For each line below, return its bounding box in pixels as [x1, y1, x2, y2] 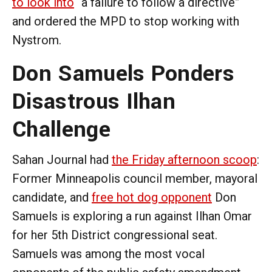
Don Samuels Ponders [12, 57, 235, 89]
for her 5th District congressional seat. [12, 227, 217, 242]
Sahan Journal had [12, 152, 112, 167]
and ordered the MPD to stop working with [12, 13, 239, 29]
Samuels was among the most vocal [12, 246, 205, 261]
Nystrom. [12, 32, 64, 47]
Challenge [12, 113, 110, 145]
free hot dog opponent [92, 189, 212, 205]
